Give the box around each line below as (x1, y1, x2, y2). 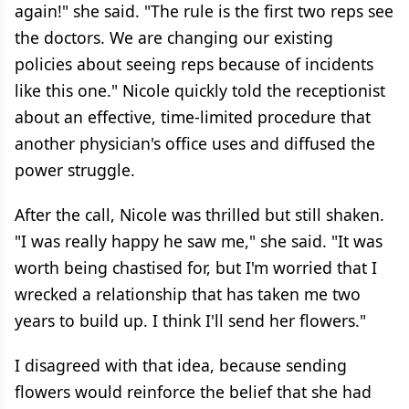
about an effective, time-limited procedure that (15, 106, 371, 128)
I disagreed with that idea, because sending (15, 354, 347, 376)
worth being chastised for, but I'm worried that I (15, 257, 377, 278)
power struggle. (15, 159, 135, 181)
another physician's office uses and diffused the (15, 132, 375, 154)
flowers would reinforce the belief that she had (15, 381, 372, 403)
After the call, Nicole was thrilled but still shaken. (15, 204, 384, 225)
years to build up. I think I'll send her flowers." (15, 309, 366, 331)
